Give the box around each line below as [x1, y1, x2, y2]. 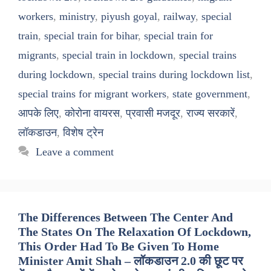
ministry [59, 10, 95, 23]
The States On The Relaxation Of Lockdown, [18, 225, 251, 239]
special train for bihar [44, 30, 138, 42]
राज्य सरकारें [186, 107, 235, 120]
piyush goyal [101, 10, 157, 23]
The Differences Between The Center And [18, 211, 233, 224]
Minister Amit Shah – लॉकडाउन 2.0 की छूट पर [18, 254, 243, 268]
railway [163, 10, 195, 23]
